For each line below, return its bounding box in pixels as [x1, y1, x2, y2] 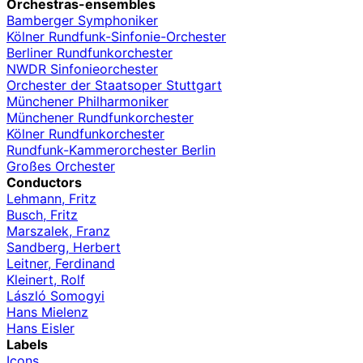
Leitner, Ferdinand [6, 255, 115, 272]
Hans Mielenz [6, 304, 88, 321]
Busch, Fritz [6, 207, 78, 224]
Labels [6, 336, 48, 353]
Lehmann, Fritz [6, 190, 96, 207]
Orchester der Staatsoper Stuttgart [6, 77, 222, 94]
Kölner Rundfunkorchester [6, 126, 164, 143]
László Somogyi [6, 288, 105, 305]
